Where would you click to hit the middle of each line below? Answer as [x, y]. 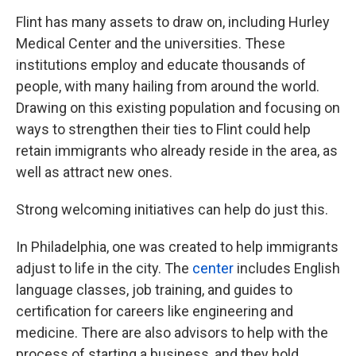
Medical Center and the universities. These [151, 43]
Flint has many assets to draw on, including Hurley [173, 22]
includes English [287, 268]
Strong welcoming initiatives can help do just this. [172, 209]
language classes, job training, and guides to [154, 290]
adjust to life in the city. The [104, 268]
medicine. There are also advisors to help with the [172, 333]
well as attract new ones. [94, 172]
